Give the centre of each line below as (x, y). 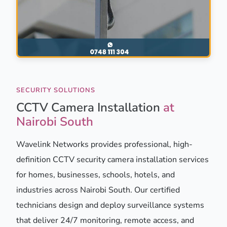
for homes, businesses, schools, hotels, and (96, 175)
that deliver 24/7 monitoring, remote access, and (105, 220)
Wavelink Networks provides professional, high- (104, 144)
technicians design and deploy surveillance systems (110, 205)
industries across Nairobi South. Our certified (98, 190)
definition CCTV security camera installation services (112, 159)
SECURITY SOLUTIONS (56, 90)
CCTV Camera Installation (90, 107)
